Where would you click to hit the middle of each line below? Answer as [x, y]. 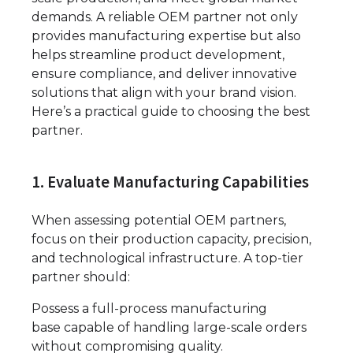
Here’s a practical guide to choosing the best [171, 111]
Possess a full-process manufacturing [149, 308]
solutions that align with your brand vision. [164, 93]
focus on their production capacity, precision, [171, 239]
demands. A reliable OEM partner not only [165, 17]
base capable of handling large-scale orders [169, 327]
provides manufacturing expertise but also [166, 36]
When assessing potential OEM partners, [159, 220]
